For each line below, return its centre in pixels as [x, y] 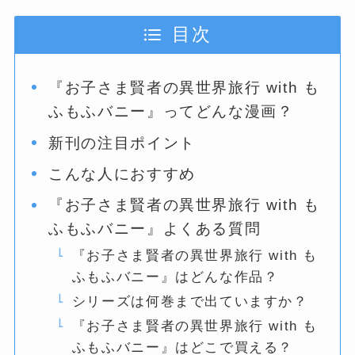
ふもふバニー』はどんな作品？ [175, 277]
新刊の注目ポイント [122, 143]
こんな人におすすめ [122, 174]
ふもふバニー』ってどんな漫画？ [171, 112]
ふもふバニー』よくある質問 [155, 229]
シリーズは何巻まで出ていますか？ [190, 301]
